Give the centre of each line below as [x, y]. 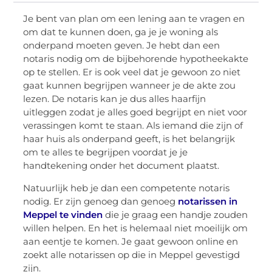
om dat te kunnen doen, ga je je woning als [121, 32]
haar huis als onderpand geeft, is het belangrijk [129, 139]
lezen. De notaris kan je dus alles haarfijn [115, 99]
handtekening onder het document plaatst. [121, 166]
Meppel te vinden [63, 214]
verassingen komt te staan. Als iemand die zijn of [133, 126]
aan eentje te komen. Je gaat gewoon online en [131, 241]
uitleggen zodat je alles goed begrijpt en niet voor [135, 112]
